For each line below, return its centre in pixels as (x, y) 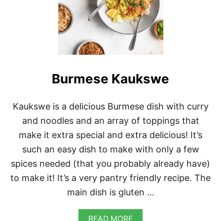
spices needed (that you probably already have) (110, 164)
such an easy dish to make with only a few (110, 149)
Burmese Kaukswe (110, 79)
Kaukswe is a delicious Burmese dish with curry (110, 107)
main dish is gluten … (110, 192)
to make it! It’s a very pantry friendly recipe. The (110, 178)
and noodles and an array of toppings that (110, 121)
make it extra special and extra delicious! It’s (110, 135)
